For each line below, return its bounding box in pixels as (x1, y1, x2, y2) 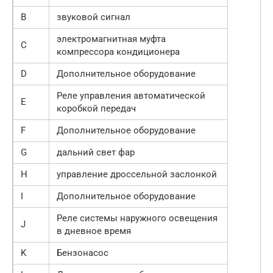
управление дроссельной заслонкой (57, 168, 217, 180)
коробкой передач (57, 102, 136, 114)
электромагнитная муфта (57, 33, 166, 44)
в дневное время (57, 225, 131, 236)
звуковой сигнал (57, 11, 130, 23)
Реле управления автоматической (57, 90, 205, 101)
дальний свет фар (57, 146, 135, 158)
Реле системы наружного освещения (57, 212, 218, 224)
